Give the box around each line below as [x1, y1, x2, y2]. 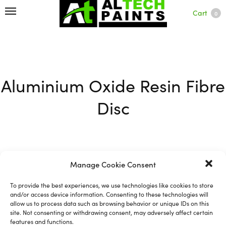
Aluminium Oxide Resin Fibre [1, 72, 225, 97]
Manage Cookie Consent [70, 158, 156, 169]
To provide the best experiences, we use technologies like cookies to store [10, 180, 213, 189]
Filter [15, 171, 30, 182]
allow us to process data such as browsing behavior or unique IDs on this [10, 198, 209, 207]
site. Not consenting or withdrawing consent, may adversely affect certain [10, 207, 213, 216]
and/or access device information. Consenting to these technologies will [10, 189, 208, 198]
